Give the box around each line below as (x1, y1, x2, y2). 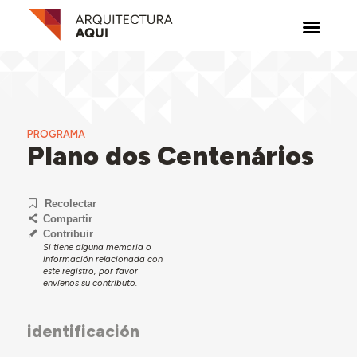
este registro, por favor (42, 265, 138, 277)
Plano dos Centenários (26, 139, 314, 171)
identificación (26, 320, 139, 341)
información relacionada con (42, 253, 163, 265)
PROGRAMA (26, 128, 85, 140)
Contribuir (42, 227, 93, 240)
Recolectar (45, 197, 97, 210)
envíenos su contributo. (42, 277, 137, 288)
